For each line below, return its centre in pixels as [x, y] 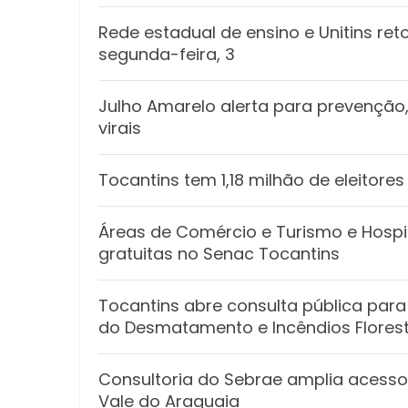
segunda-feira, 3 [167, 54]
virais [120, 127]
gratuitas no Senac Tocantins [219, 253]
